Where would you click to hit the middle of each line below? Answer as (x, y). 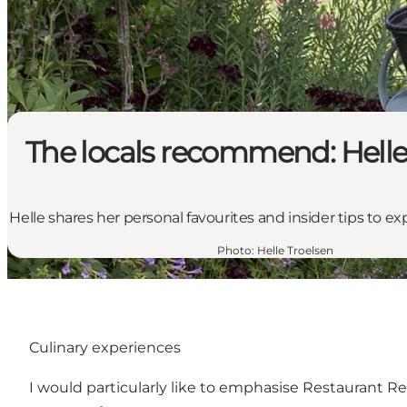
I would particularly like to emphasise (166, 388)
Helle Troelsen (295, 251)
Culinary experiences (105, 348)
